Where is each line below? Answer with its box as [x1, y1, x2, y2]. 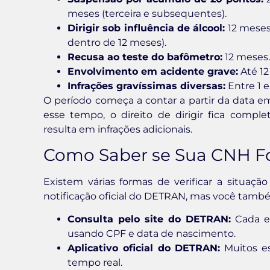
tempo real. [67, 257, 122, 269]
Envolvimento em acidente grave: [67, 65, 238, 77]
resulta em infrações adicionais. [43, 123, 192, 135]
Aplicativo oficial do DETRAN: [67, 242, 221, 254]
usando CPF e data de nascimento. [67, 228, 236, 240]
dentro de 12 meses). [67, 36, 166, 48]
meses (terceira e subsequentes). [67, 7, 227, 19]
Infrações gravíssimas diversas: [67, 80, 225, 92]
